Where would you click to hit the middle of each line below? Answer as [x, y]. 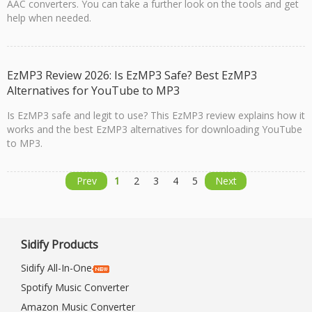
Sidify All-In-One [56, 268]
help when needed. [49, 18]
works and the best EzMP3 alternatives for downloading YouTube [155, 129]
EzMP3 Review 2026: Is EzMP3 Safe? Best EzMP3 [132, 75]
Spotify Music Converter [75, 287]
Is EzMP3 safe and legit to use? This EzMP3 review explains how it [156, 115]
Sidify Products [60, 244]
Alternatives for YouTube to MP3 [93, 91]
